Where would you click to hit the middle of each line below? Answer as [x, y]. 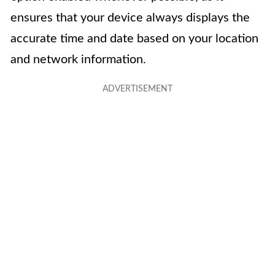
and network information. [78, 60]
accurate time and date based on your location [134, 39]
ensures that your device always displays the [130, 18]
